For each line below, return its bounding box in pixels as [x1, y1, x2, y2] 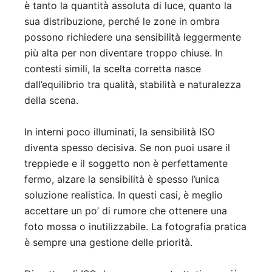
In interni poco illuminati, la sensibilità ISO [24, 125, 215, 138]
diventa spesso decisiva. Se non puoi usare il [24, 141, 230, 154]
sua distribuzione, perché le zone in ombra [24, 15, 220, 27]
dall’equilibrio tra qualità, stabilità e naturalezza [24, 78, 241, 90]
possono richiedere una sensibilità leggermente [24, 30, 241, 43]
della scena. [24, 93, 78, 106]
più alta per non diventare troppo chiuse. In [24, 46, 223, 59]
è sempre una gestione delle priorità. [24, 236, 192, 248]
